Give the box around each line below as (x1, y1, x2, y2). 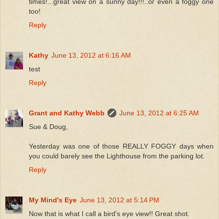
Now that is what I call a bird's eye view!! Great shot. (29, 210, 190, 218)
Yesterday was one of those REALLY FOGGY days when (29, 142, 214, 151)
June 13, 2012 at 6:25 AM (119, 109, 199, 117)
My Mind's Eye (29, 196, 77, 204)
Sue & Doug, (29, 123, 68, 131)
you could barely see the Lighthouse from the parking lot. (29, 152, 205, 160)
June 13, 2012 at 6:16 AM (51, 51, 131, 60)
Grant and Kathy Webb (29, 109, 105, 117)
